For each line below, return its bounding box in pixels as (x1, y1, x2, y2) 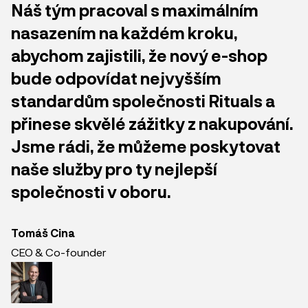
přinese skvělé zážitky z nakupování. (11, 113, 294, 133)
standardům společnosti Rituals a (11, 90, 275, 111)
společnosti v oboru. (11, 181, 171, 201)
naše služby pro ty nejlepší (11, 158, 217, 179)
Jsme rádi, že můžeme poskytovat (11, 135, 280, 156)
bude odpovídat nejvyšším (11, 67, 221, 88)
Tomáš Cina (11, 225, 75, 239)
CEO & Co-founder (11, 245, 107, 258)
